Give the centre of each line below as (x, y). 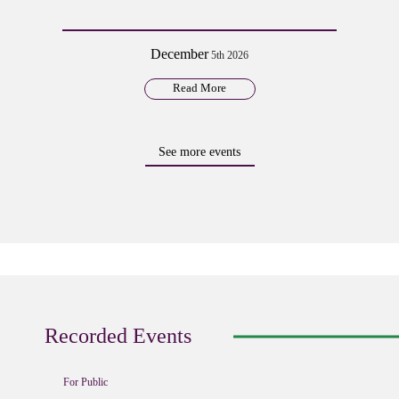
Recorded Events (118, 335)
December (179, 53)
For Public (85, 382)
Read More (199, 87)
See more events (199, 152)
